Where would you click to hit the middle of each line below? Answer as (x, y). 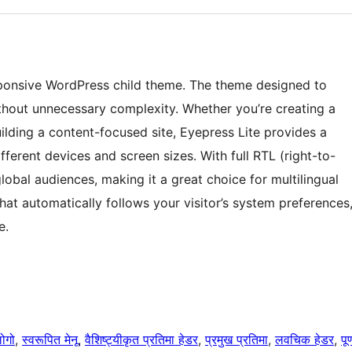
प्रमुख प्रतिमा (236, 340)
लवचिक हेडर (304, 340)
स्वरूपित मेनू (50, 340)
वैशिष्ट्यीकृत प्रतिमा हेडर (141, 340)
